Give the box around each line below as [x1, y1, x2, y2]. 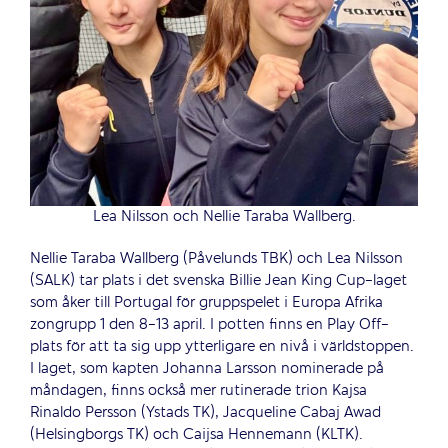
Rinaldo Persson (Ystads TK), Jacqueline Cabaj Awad [30, 401, 381, 424]
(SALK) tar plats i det [30, 269, 169, 292]
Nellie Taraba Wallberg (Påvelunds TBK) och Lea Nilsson [30, 247, 403, 270]
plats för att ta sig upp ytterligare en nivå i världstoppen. [30, 335, 414, 358]
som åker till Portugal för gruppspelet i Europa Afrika [30, 291, 383, 314]
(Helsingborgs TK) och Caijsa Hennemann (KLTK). [30, 423, 363, 446]
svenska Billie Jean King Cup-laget [173, 269, 407, 292]
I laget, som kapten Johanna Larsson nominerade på [30, 357, 384, 380]
